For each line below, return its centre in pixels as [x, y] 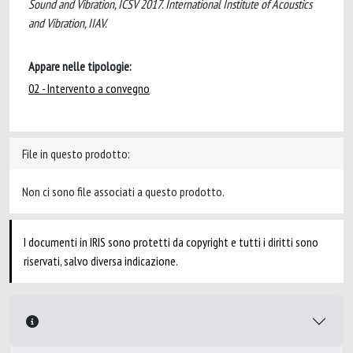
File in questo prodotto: [76, 154]
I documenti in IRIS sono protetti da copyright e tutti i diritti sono [171, 242]
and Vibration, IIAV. [68, 23]
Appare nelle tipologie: [80, 66]
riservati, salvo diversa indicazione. [101, 261]
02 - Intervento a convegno [89, 88]
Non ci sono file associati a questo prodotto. [123, 191]
